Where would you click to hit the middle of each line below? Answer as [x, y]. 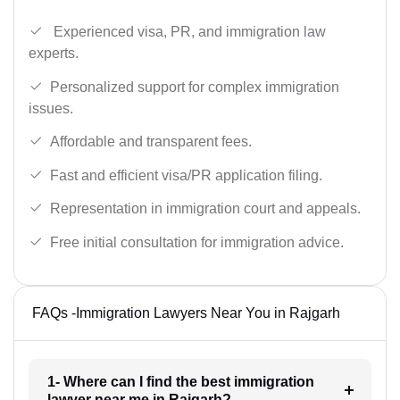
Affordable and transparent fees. [151, 142]
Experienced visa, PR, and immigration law [188, 31]
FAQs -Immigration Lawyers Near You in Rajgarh [186, 312]
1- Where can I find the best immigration [180, 381]
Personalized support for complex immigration [195, 87]
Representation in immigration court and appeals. [205, 209]
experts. [54, 53]
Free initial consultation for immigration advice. [197, 242]
